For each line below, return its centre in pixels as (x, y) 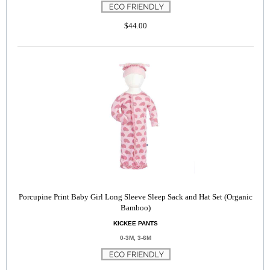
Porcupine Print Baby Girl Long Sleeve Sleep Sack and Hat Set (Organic (136, 197)
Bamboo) (136, 208)
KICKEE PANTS (136, 223)
